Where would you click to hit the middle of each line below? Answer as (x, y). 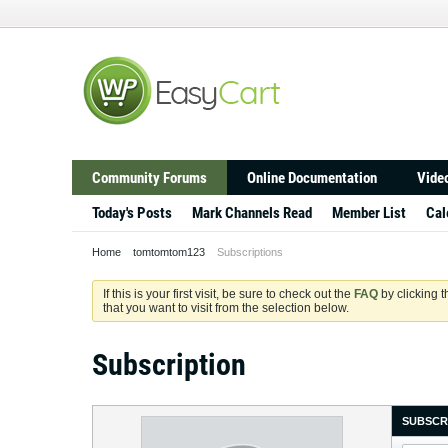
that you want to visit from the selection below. (226, 308)
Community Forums (149, 178)
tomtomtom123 (169, 252)
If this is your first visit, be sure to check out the (228, 294)
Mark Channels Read (252, 213)
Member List (369, 213)
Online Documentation (312, 178)
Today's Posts (132, 213)
